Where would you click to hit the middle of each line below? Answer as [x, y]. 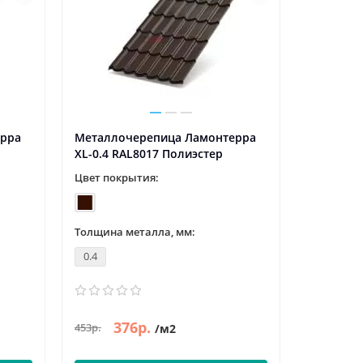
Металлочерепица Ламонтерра [165, 137]
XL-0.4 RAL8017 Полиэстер [148, 153]
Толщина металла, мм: [135, 231]
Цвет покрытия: [116, 177]
